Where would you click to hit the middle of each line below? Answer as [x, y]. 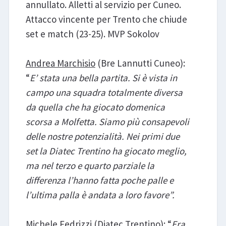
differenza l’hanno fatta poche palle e [99, 180]
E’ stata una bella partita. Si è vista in [103, 78]
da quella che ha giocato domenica [95, 107]
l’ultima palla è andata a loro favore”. [100, 195]
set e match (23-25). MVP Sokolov [92, 34]
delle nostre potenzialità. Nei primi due [102, 136]
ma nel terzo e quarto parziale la [90, 166]
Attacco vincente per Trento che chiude [106, 19]
